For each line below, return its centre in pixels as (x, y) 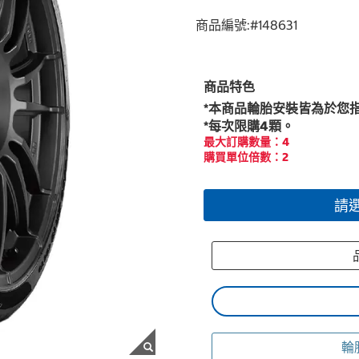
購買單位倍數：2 (246, 157)
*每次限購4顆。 (249, 126)
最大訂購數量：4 (246, 142)
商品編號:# (227, 25)
